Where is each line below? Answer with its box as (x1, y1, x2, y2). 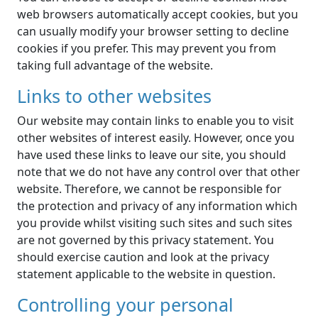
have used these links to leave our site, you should (17, 147, 286, 163)
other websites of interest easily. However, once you (17, 130, 295, 146)
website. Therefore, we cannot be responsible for (17, 181, 282, 197)
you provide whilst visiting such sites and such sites (17, 215, 292, 231)
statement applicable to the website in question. (17, 266, 275, 283)
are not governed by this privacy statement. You (17, 232, 274, 248)
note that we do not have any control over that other (17, 164, 300, 180)
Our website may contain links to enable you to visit (17, 113, 294, 129)
